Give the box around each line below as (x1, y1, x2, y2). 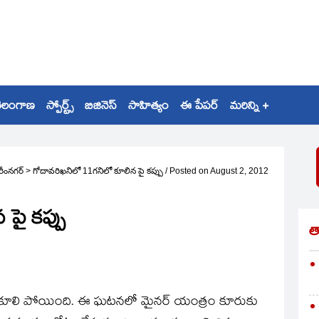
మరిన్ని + (230, 98, 268, 117)
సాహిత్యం (128, 98, 169, 117)
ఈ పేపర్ (180, 98, 219, 117)
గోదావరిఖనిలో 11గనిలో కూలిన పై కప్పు (33, 166, 163, 176)
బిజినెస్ (85, 98, 117, 117)
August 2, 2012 (210, 166, 268, 176)
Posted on (169, 166, 209, 176)
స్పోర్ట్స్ (46, 98, 73, 117)
